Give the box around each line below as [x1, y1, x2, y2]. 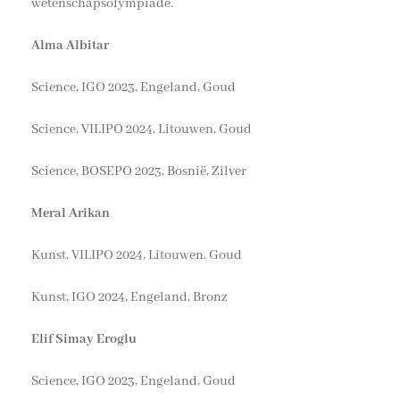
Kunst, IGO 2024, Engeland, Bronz [31, 288, 228, 305]
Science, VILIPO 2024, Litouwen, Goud [31, 121, 252, 137]
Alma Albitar [31, 37, 109, 54]
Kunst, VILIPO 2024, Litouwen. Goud [31, 246, 242, 263]
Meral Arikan [31, 204, 110, 221]
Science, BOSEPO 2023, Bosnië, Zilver [31, 162, 246, 179]
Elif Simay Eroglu [31, 330, 137, 347]
